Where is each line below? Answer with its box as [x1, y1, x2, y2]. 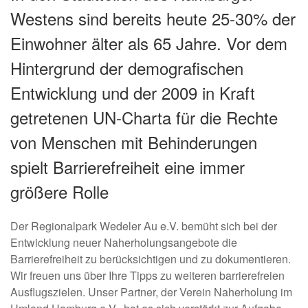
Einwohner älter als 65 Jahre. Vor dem [10, 30, 287, 55]
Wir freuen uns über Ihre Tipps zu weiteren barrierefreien [10, 267, 285, 283]
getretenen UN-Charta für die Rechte [10, 104, 278, 129]
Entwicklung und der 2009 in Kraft [10, 80, 255, 104]
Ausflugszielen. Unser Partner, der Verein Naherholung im [10, 283, 292, 300]
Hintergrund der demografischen [10, 55, 243, 80]
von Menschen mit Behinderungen [10, 129, 257, 154]
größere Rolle [10, 179, 109, 203]
